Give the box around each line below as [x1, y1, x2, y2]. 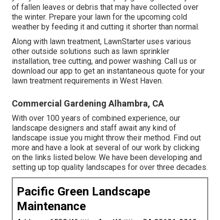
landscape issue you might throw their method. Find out [12, 133, 201, 143]
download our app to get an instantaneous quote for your [12, 66, 205, 76]
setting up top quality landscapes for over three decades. [12, 163, 208, 172]
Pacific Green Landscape [17, 185, 150, 199]
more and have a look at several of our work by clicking [12, 143, 199, 153]
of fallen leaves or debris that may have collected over [12, 2, 198, 12]
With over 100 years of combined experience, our [12, 113, 180, 123]
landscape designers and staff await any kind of [12, 123, 176, 133]
